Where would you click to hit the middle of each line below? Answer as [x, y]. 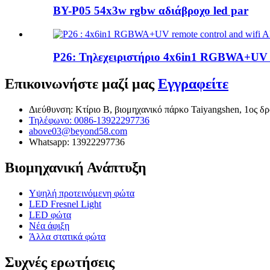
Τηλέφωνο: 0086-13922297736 [89, 121]
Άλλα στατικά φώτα [67, 237]
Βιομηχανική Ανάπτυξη [76, 168]
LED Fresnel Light [65, 204]
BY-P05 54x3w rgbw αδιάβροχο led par [151, 11]
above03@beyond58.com [78, 131]
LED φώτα [50, 215]
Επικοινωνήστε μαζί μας [81, 84]
